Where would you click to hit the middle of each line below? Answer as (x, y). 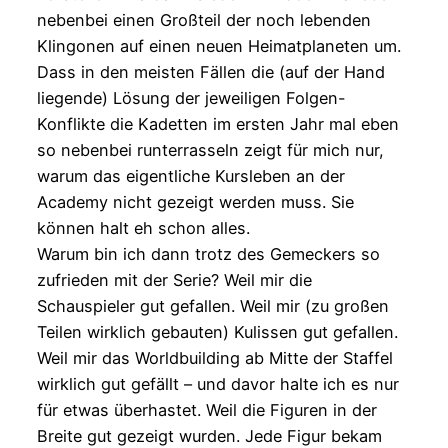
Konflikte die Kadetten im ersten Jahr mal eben (217, 124)
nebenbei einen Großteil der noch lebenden (203, 20)
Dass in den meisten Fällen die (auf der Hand (210, 72)
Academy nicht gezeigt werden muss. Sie (195, 202)
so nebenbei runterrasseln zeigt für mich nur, (210, 150)
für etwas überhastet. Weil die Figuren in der (206, 410)
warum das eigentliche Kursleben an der (190, 176)
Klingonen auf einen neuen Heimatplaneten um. (218, 46)
